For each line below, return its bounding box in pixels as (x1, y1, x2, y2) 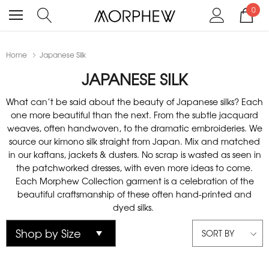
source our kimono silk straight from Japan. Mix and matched (9, 135, 260, 147)
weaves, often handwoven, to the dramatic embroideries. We (7, 122, 262, 134)
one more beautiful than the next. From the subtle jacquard (11, 109, 258, 121)
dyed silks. (113, 201, 156, 213)
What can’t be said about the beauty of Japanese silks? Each (6, 95, 263, 107)
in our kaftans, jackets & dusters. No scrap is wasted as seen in (8, 148, 261, 160)
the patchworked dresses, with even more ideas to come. (16, 162, 253, 174)
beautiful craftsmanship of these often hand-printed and (17, 188, 252, 200)
